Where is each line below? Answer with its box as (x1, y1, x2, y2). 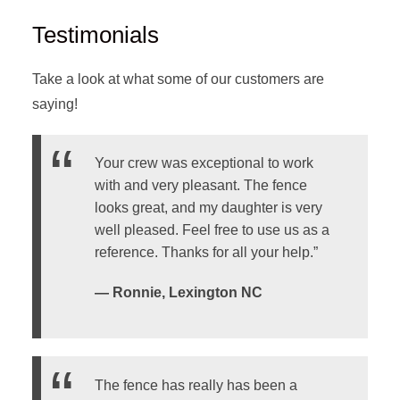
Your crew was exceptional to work (94, 155, 313, 171)
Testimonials (31, 22, 159, 47)
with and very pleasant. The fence (94, 178, 307, 194)
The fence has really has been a (94, 377, 297, 393)
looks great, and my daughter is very (94, 200, 322, 216)
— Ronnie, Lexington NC (94, 285, 262, 301)
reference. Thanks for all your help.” (94, 245, 318, 261)
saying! (31, 96, 78, 112)
